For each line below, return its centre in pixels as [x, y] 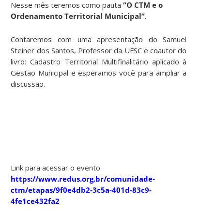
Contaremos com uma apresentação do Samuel [99, 39]
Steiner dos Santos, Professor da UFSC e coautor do [99, 50]
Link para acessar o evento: [56, 167]
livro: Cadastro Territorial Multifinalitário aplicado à [99, 61]
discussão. [28, 84]
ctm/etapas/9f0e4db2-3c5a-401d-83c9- [81, 190]
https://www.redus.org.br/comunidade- [83, 178]
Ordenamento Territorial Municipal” [78, 16]
